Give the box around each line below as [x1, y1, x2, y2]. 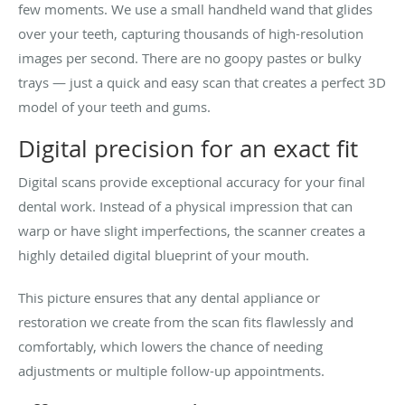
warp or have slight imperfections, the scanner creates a [18, 221, 365, 240]
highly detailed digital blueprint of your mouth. [18, 245, 309, 264]
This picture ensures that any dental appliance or [18, 287, 320, 306]
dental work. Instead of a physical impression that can [18, 196, 353, 215]
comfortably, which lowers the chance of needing [18, 336, 323, 355]
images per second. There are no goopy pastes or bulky [18, 48, 362, 67]
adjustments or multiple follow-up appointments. [18, 361, 328, 380]
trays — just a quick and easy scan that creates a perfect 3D [18, 72, 386, 91]
